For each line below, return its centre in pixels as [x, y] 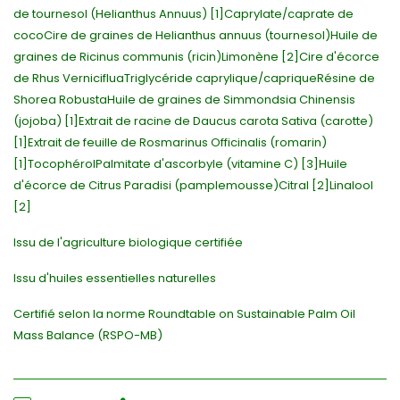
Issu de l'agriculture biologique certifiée [128, 243]
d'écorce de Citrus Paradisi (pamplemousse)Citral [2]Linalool [193, 186]
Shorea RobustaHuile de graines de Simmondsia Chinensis [184, 100]
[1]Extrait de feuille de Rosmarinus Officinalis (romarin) [170, 143]
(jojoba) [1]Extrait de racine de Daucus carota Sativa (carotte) [193, 121]
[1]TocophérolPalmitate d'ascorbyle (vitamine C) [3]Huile [180, 164]
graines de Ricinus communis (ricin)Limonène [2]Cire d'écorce [196, 57]
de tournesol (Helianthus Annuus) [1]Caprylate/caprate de [183, 14]
